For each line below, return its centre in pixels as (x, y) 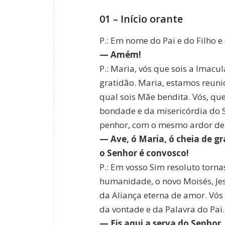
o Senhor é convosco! (144, 153)
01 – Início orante (141, 19)
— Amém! (120, 55)
